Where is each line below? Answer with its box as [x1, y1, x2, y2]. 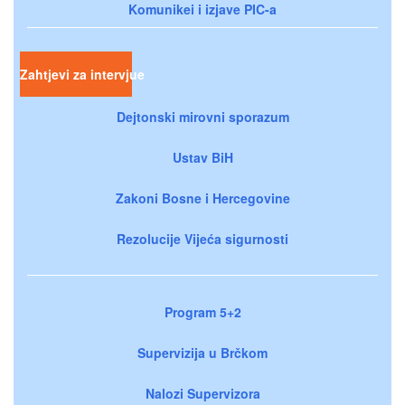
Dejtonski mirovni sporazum [116, 107, 289, 126]
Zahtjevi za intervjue [19, 64, 145, 83]
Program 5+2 [164, 302, 241, 321]
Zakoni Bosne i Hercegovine [115, 188, 290, 207]
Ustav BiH [172, 147, 233, 166]
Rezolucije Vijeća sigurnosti [117, 229, 288, 248]
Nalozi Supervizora [145, 383, 260, 402]
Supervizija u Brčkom [137, 343, 268, 362]
